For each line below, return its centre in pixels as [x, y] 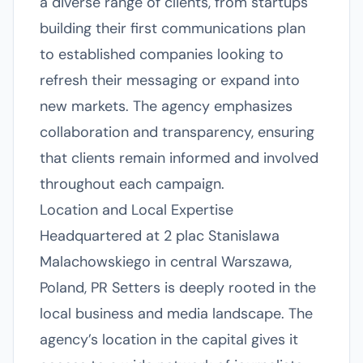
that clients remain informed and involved [179, 158]
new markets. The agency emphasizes [166, 106]
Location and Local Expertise [137, 210]
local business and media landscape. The [176, 314]
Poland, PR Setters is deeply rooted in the [178, 288]
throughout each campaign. [132, 184]
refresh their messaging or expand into [170, 80]
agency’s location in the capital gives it [169, 340]
